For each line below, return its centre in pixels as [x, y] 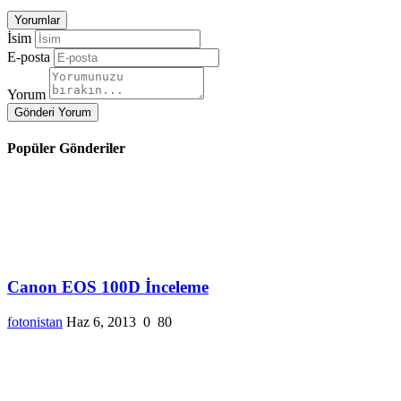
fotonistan [35, 321]
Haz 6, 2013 [101, 321]
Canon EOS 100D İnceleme [108, 286]
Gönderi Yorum [53, 112]
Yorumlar [37, 20]
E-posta [29, 56]
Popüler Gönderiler [66, 148]
